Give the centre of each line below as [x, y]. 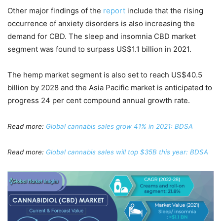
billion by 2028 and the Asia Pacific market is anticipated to [110, 87]
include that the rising [164, 10]
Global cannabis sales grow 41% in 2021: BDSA [119, 126]
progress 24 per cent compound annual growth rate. [99, 100]
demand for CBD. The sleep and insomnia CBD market [102, 36]
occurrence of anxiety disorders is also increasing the [101, 23]
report [114, 10]
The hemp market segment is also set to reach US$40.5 [105, 74]
